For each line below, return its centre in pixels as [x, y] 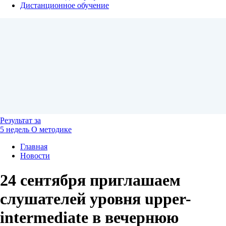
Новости [35, 156]
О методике [51, 129]
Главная [34, 147]
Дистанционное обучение [65, 5]
